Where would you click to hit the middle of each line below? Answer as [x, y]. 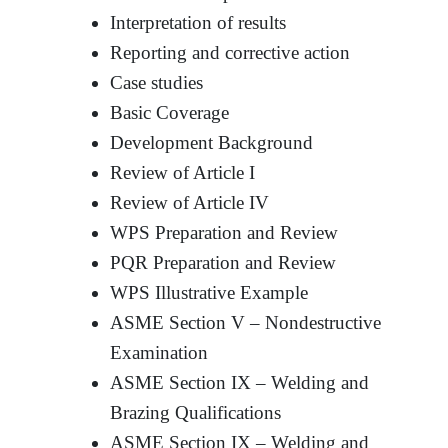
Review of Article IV [190, 202]
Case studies [157, 82]
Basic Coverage [170, 112]
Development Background [212, 142]
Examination [159, 352]
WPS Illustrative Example [209, 292]
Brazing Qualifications [196, 412]
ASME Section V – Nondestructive [246, 322]
